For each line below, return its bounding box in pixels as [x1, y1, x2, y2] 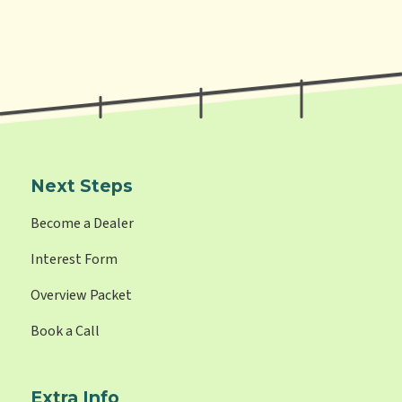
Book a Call [31, 321, 100, 342]
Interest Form [31, 249, 118, 270]
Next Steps [31, 175, 134, 197]
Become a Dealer [31, 214, 135, 234]
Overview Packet [31, 285, 133, 306]
